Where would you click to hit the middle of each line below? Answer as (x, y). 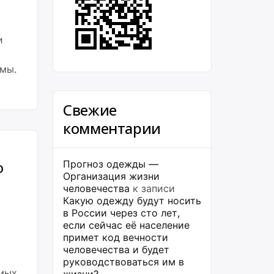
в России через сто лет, (122, 213)
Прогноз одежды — (111, 164)
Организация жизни (111, 176)
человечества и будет (116, 250)
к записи (152, 188)
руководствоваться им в (124, 262)
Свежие (90, 110)
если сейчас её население (126, 225)
